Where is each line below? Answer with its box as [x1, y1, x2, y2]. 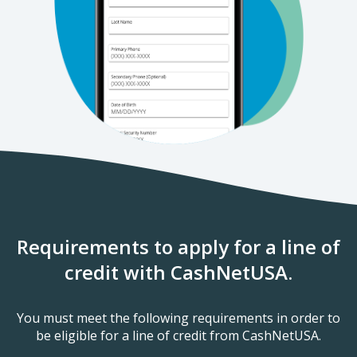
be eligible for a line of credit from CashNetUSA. [36, 326, 321, 344]
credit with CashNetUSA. [65, 258, 292, 285]
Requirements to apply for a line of [17, 233, 340, 260]
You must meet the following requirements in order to [17, 308, 340, 327]
